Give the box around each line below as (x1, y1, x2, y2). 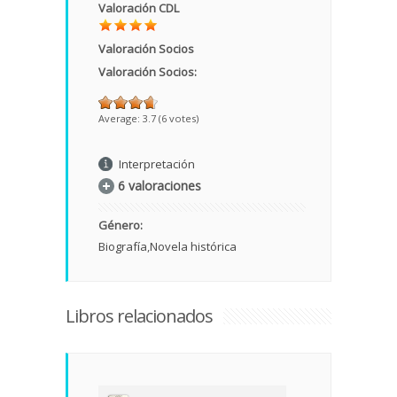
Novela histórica (150, 238, 237, 255)
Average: (98, 112, 143, 126)
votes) (167, 112, 198, 126)
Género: (98, 217, 145, 234)
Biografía (98, 238, 147, 255)
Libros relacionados (66, 304, 213, 329)
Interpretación (119, 156, 195, 173)
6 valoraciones (118, 177, 201, 195)
